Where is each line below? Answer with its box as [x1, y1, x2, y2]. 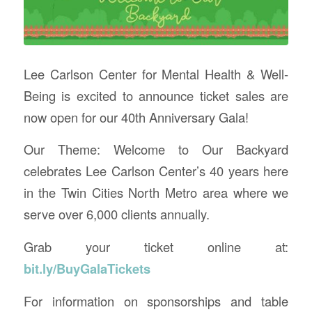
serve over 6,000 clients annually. [23, 205, 210, 224]
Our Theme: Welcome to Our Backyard [23, 140, 289, 159]
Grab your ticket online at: [23, 237, 289, 256]
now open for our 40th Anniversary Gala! [23, 107, 249, 126]
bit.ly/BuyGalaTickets [23, 259, 150, 278]
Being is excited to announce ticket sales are [23, 86, 289, 104]
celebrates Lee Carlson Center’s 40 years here [23, 162, 289, 180]
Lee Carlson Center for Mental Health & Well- [23, 64, 289, 83]
